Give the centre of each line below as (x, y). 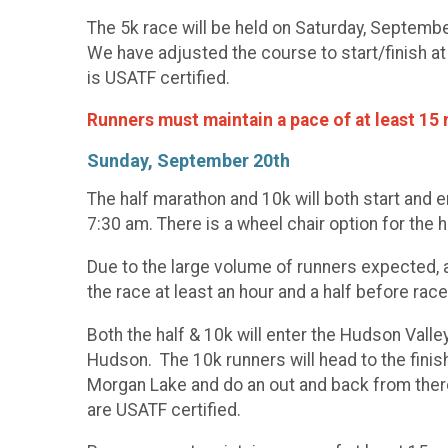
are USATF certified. (164, 409)
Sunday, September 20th (188, 160)
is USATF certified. (158, 77)
